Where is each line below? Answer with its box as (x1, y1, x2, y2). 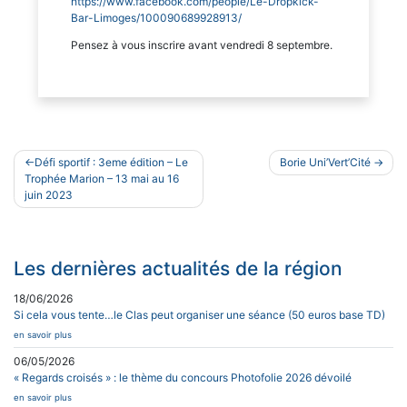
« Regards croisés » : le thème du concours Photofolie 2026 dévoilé (14, 370, 352, 384)
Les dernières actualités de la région (14, 256, 342, 280)
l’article (13, 194, 78, 218)
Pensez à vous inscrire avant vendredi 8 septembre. (71, 37, 333, 52)
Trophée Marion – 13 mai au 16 (24, 172, 179, 186)
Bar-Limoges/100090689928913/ (71, 10, 242, 25)
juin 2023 (24, 188, 73, 203)
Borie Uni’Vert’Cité (279, 155, 371, 170)
